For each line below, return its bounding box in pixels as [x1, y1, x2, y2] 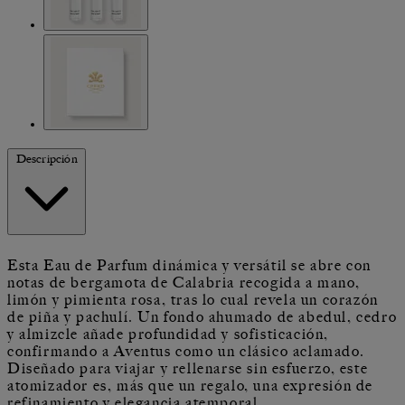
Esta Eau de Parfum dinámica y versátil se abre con [7, 257, 372, 274]
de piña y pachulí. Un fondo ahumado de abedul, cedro [7, 308, 398, 325]
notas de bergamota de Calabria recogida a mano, [7, 274, 361, 291]
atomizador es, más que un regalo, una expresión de [7, 377, 374, 394]
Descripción [15, 150, 78, 165]
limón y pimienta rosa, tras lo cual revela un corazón [7, 291, 379, 308]
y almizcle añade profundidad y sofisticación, [7, 325, 330, 343]
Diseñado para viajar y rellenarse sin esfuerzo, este [7, 360, 369, 377]
